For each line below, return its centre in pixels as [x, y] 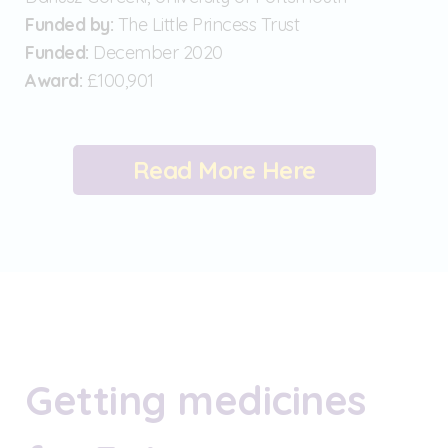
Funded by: [71, 24]
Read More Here [224, 169]
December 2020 [155, 52]
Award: [53, 80]
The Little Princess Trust [210, 24]
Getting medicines [195, 399]
